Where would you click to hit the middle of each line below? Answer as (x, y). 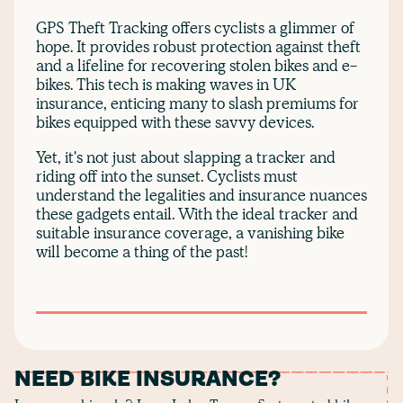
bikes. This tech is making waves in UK (166, 85)
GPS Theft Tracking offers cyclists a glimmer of (195, 28)
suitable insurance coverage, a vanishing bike (190, 233)
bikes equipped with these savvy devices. (177, 122)
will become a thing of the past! (142, 252)
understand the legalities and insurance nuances (201, 195)
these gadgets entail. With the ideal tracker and (197, 214)
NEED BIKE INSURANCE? (148, 381)
